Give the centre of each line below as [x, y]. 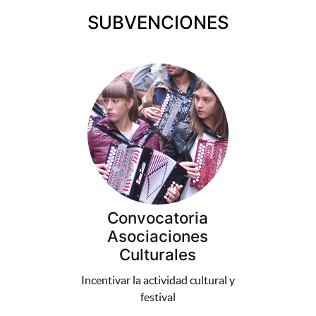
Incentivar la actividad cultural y [158, 280]
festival [158, 297]
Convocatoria [158, 218]
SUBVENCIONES [158, 23]
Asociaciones [158, 236]
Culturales [158, 255]
